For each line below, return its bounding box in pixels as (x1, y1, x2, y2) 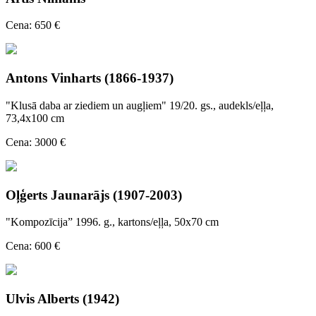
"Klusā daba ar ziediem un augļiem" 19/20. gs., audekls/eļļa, (6, 99, 274, 111)
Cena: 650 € (6, 19, 60, 32)
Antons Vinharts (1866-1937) (6, 71, 174, 86)
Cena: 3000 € (6, 135, 66, 148)
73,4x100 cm (6, 111, 64, 124)
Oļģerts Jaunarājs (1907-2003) (6, 187, 182, 202)
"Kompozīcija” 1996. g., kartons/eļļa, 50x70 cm (6, 216, 219, 229)
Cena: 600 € (6, 240, 60, 253)
